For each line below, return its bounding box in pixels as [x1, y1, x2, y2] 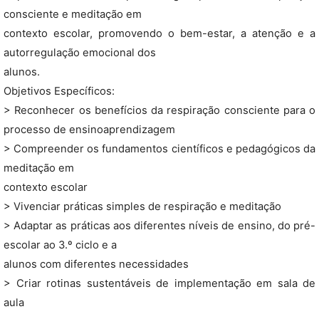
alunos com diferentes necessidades [4, 258, 189, 271]
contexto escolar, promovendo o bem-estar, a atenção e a [4, 27, 315, 40]
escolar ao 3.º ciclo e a [4, 239, 117, 251]
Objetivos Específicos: [4, 85, 115, 98]
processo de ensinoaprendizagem [4, 123, 175, 136]
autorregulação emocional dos [4, 46, 156, 59]
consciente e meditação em [4, 8, 142, 21]
